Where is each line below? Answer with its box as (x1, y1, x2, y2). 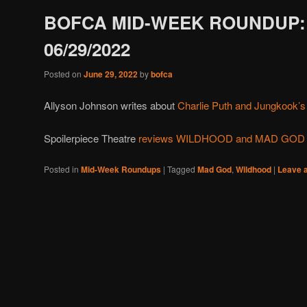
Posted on (44, 68, 84, 80)
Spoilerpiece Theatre (44, 130, 138, 145)
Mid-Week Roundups (81, 163, 161, 176)
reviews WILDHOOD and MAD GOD (138, 130, 305, 145)
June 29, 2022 (84, 68, 138, 81)
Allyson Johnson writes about (44, 97, 177, 112)
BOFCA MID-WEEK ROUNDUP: (44, 10, 306, 36)
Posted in (44, 163, 79, 175)
